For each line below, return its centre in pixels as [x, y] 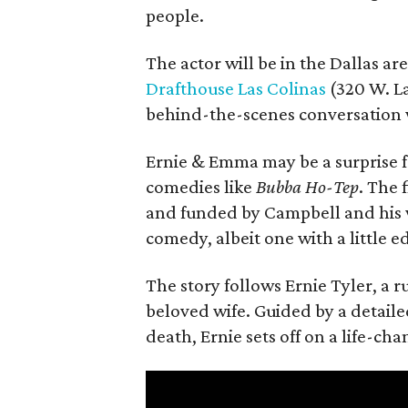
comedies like [201, 187]
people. [175, 15]
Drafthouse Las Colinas [236, 88]
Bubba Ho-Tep [307, 187]
